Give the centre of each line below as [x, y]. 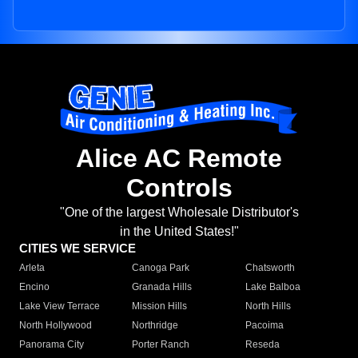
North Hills [268, 306]
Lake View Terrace [60, 306]
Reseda [262, 345]
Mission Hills [160, 306]
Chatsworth [270, 268]
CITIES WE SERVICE [78, 249]
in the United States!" [179, 232]
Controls [179, 188]
